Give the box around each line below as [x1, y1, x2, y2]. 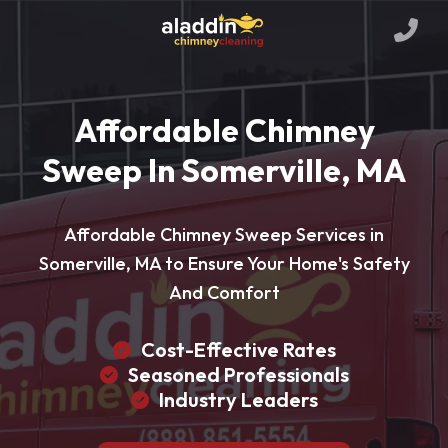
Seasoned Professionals [127, 362, 349, 387]
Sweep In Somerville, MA [42, 150, 406, 190]
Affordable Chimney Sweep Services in [64, 223, 384, 246]
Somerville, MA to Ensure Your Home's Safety [38, 252, 410, 275]
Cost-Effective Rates [140, 337, 336, 362]
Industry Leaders [158, 387, 318, 412]
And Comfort [168, 281, 280, 304]
